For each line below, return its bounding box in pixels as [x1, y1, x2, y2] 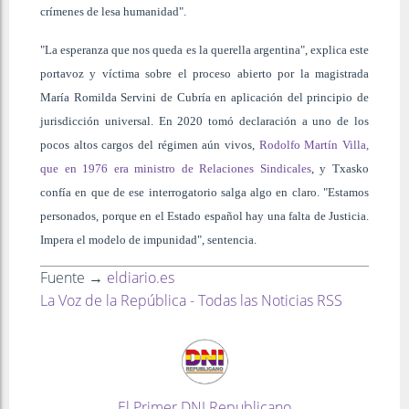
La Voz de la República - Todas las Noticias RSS [40, 289, 342, 310]
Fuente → [40, 267, 107, 288]
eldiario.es [107, 267, 174, 288]
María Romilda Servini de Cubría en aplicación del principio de [40, 89, 369, 104]
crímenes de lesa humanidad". [40, 4, 186, 18]
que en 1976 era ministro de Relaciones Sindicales [40, 161, 311, 175]
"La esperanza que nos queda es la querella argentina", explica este [40, 42, 369, 57]
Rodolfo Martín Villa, [258, 137, 370, 152]
